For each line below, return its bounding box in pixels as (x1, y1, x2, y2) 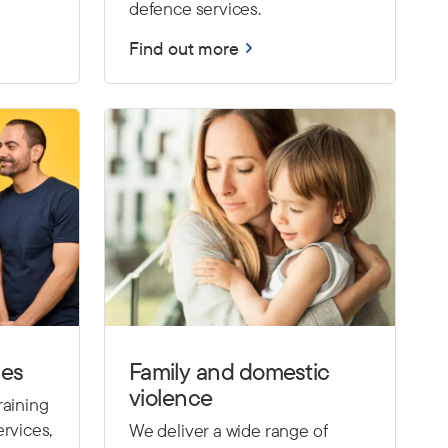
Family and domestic (129, 356, 330, 386)
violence (129, 382, 213, 412)
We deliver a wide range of (129, 419, 328, 442)
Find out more (129, 36, 239, 60)
